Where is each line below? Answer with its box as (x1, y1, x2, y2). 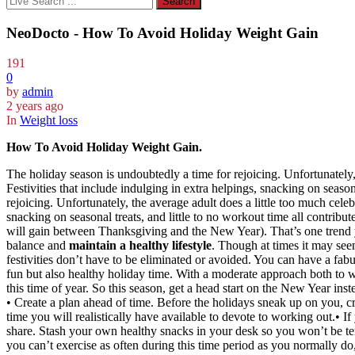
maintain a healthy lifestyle (69, 239, 212, 253)
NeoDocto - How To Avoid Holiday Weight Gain (6, 24, 319, 41)
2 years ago (6, 99, 63, 113)
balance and (6, 239, 69, 253)
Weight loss (20, 113, 78, 128)
